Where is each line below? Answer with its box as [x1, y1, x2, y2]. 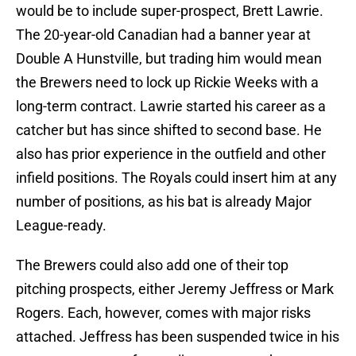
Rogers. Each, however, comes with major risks [16, 304, 311, 322]
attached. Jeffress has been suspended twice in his [16, 328, 339, 346]
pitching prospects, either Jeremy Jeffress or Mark [16, 281, 334, 298]
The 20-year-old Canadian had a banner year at [16, 26, 311, 44]
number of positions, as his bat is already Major [16, 193, 311, 211]
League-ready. [16, 217, 106, 234]
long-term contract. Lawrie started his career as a [16, 98, 326, 115]
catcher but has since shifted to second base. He [16, 122, 322, 139]
